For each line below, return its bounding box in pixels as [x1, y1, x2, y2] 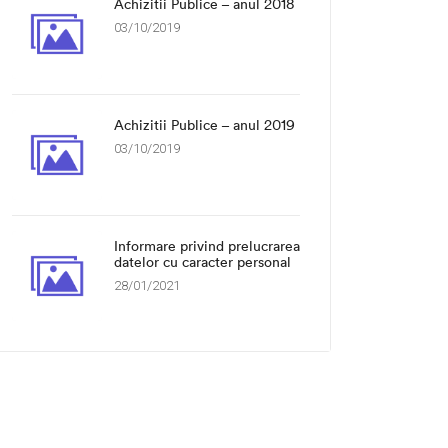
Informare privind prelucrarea [114, 237, 300, 255]
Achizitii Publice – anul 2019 [114, 116, 295, 134]
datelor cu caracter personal [114, 253, 291, 271]
